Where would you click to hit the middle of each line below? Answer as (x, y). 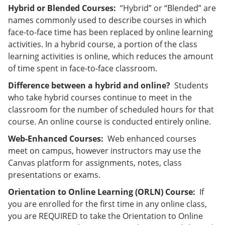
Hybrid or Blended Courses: (62, 8)
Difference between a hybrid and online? (89, 85)
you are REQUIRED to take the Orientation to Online (105, 216)
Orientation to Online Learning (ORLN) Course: (104, 192)
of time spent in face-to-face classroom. (84, 68)
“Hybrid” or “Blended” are (166, 8)
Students (189, 85)
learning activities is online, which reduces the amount (111, 56)
